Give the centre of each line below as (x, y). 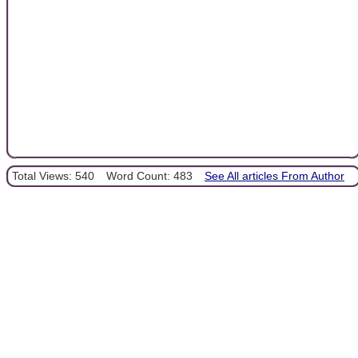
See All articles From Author (274, 175)
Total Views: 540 (53, 175)
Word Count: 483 (149, 175)
